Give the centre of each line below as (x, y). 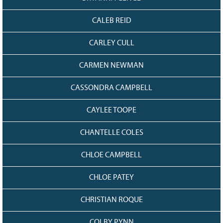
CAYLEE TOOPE (111, 111)
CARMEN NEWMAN (111, 66)
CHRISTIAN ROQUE (111, 200)
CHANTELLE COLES (111, 133)
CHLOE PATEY (111, 178)
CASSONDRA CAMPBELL (111, 88)
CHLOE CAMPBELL (111, 155)
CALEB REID (111, 21)
